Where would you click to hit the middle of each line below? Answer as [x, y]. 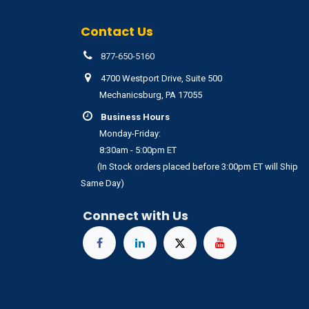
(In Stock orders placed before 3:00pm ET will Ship [189, 167]
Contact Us [117, 32]
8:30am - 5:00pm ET [130, 150]
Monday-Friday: [122, 134]
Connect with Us [136, 216]
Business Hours [135, 117]
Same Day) [102, 183]
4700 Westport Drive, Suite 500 [161, 79]
